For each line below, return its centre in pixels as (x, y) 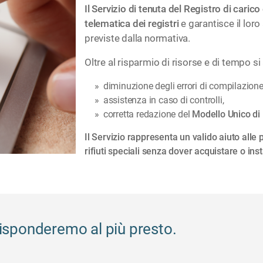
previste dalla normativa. (138, 38)
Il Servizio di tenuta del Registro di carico (173, 9)
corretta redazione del (148, 114)
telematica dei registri (132, 23)
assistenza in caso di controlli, (165, 100)
